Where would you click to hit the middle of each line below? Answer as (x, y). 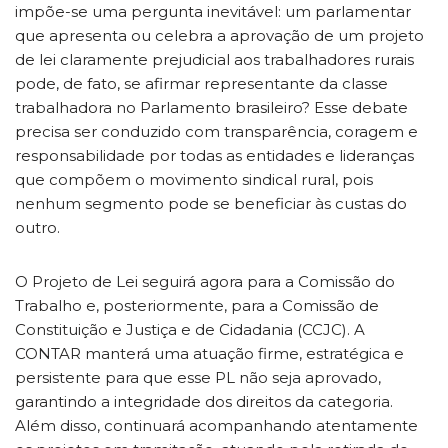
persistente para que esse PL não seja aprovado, (198, 377)
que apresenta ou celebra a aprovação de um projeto (219, 35)
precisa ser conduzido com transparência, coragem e (216, 131)
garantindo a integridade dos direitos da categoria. (204, 401)
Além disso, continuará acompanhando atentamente (216, 425)
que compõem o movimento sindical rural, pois (194, 179)
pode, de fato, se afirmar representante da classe (201, 83)
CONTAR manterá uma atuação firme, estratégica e (209, 353)
